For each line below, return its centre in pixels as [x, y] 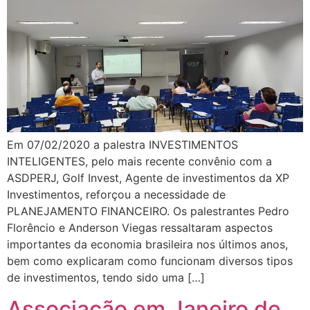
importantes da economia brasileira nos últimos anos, [147, 245]
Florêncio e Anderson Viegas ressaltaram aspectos [140, 228]
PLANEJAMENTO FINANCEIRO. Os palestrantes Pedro [148, 211]
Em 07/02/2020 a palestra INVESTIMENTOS [122, 145]
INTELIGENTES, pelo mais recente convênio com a [139, 162]
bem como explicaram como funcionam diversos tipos [150, 261]
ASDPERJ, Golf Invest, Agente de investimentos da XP [148, 178]
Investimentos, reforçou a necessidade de [116, 195]
